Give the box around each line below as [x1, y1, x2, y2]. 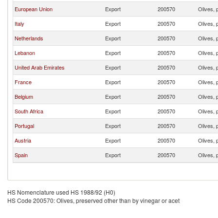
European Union [15, 5, 53, 13]
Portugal [15, 122, 34, 129]
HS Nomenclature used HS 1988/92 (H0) [7, 188, 115, 196]
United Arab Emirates [15, 63, 65, 71]
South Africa [15, 107, 43, 115]
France [15, 78, 32, 86]
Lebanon [15, 49, 35, 56]
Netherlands [15, 34, 43, 42]
